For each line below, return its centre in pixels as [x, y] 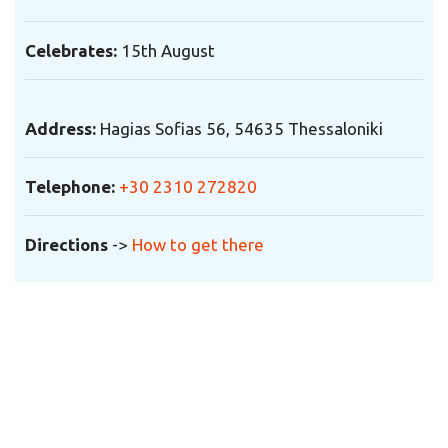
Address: [60, 128]
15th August [168, 50]
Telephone [68, 186]
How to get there [198, 244]
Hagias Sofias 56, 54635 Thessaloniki [239, 128]
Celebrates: [71, 50]
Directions [66, 244]
